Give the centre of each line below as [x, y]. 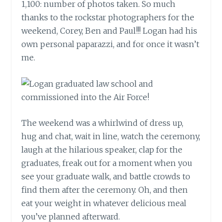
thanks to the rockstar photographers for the [108, 18]
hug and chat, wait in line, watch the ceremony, [111, 137]
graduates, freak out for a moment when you [107, 163]
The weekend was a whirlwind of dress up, [103, 123]
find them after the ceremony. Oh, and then [105, 190]
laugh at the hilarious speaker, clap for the [102, 150]
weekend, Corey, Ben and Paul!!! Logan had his [110, 31]
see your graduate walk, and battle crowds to [106, 177]
